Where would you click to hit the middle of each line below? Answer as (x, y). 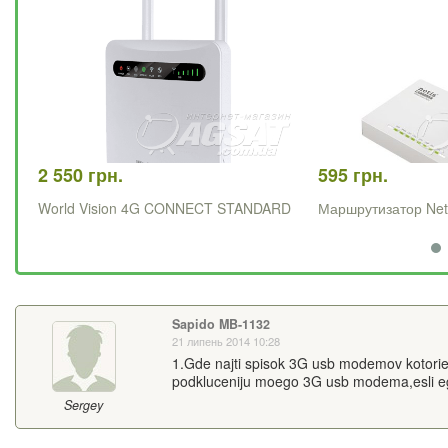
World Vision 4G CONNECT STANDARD (164, 208)
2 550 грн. (80, 175)
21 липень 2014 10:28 (225, 341)
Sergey (84, 405)
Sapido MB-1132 (220, 324)
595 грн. (353, 175)
